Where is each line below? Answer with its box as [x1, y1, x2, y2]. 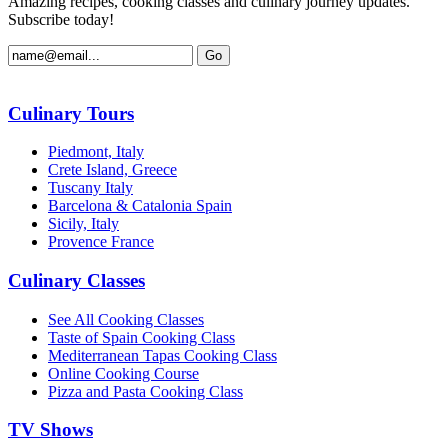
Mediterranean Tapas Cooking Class [48, 346, 277, 364]
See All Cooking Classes [48, 310, 204, 328]
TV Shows [8, 419, 93, 441]
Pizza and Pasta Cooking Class [48, 382, 243, 400]
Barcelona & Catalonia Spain [48, 197, 232, 215]
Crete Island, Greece [48, 161, 177, 179]
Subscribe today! [8, 10, 114, 28]
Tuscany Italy [48, 179, 133, 197]
